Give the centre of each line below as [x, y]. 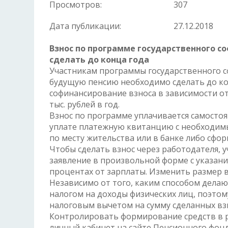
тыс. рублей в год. [84, 104]
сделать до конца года [99, 60]
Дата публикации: [85, 26]
